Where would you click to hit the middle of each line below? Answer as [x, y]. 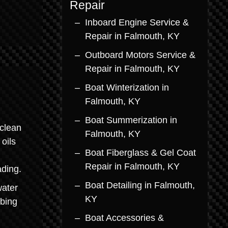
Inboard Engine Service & [137, 22]
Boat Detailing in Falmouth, [140, 185]
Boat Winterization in [127, 88]
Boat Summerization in [131, 120]
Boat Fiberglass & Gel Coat [140, 153]
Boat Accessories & [124, 218]
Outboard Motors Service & [140, 55]
